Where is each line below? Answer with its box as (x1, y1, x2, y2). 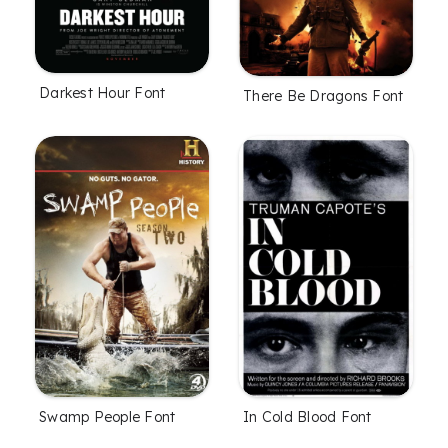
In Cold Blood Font (243, 408, 372, 427)
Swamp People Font (39, 408, 176, 427)
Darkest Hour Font (39, 84, 166, 102)
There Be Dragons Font (243, 87, 404, 106)
